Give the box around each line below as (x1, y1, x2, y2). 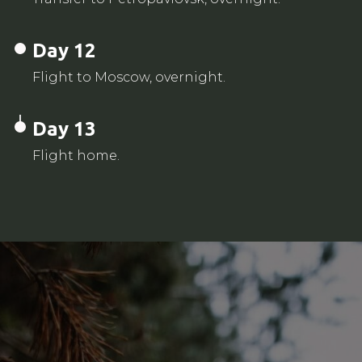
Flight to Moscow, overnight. (32, 69, 225, 85)
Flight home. (32, 147, 120, 163)
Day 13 (32, 117, 96, 140)
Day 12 (32, 39, 96, 61)
